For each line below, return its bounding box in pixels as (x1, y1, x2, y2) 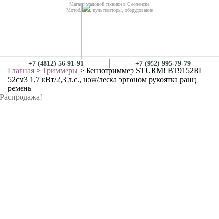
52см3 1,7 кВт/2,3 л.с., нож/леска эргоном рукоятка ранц (7, 75, 196, 84)
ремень (7, 84, 31, 92)
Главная (7, 66, 34, 75)
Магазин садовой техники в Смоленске (69, 1, 150, 7)
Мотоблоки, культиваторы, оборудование (66, 7, 153, 13)
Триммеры (42, 66, 78, 75)
